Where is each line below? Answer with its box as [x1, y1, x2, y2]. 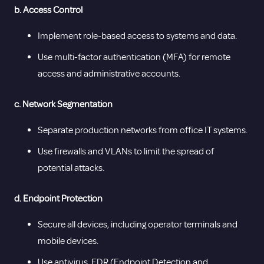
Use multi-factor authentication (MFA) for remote [38, 51, 230, 63]
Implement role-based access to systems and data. [38, 29, 237, 42]
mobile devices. [38, 235, 98, 247]
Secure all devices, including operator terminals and [38, 218, 237, 230]
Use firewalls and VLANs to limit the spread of [38, 145, 214, 157]
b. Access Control [14, 4, 82, 16]
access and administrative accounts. [38, 67, 180, 80]
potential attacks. [38, 161, 104, 174]
